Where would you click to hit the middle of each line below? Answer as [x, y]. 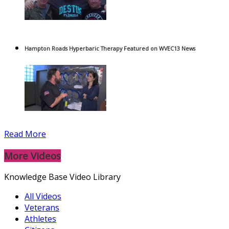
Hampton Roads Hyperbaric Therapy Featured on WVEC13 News [110, 49]
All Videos [43, 197]
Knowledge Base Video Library [62, 177]
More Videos [32, 155]
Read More [25, 134]
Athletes [40, 219]
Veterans [42, 208]
